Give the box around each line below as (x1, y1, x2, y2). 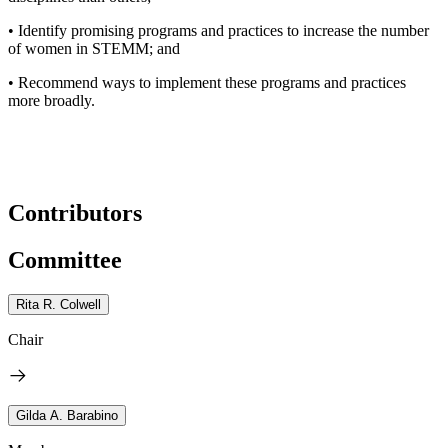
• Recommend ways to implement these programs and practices (8, 73, 406, 91)
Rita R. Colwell (16, 296, 101, 312)
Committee (8, 246, 122, 273)
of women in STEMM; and (8, 39, 180, 57)
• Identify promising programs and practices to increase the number (8, 21, 429, 39)
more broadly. (8, 91, 95, 109)
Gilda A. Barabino (16, 407, 118, 423)
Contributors (8, 199, 142, 226)
